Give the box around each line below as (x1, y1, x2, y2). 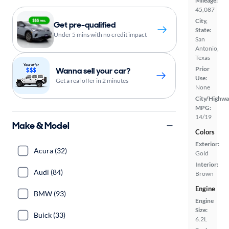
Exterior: (195, 140, 219, 148)
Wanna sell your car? (56, 65, 130, 76)
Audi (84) (34, 168, 63, 176)
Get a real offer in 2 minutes (56, 77, 128, 84)
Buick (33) (34, 211, 65, 219)
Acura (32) (34, 146, 67, 155)
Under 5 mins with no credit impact (54, 31, 147, 38)
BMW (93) (34, 189, 66, 198)
